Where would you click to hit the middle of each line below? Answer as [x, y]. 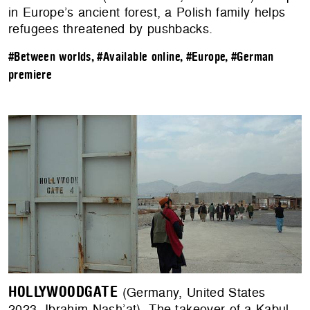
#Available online [138, 57]
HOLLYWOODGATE [63, 292]
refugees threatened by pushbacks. [111, 29]
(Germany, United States [192, 293]
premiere [30, 75]
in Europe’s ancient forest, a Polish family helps [147, 12]
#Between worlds [50, 57]
